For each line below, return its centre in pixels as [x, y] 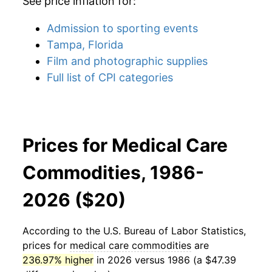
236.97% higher [58, 260]
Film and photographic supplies [127, 61]
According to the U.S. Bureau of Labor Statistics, [134, 231]
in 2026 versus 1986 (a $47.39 [165, 260]
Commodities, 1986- [113, 172]
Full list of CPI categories [110, 77]
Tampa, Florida [85, 45]
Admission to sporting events [122, 28]
